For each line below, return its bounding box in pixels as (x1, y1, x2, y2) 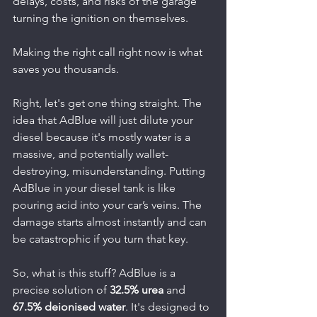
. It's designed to (125, 299, 212, 313)
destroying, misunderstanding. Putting (13, 163, 208, 178)
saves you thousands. (13, 62, 119, 76)
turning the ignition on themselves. (13, 11, 188, 25)
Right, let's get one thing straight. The (13, 96, 204, 110)
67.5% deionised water (13, 299, 125, 313)
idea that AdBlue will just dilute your (13, 113, 196, 127)
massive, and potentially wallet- (13, 146, 168, 161)
